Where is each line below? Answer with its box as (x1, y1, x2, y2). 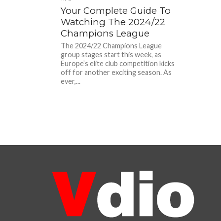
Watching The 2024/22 (61, 16, 166, 28)
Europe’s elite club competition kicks (61, 59, 175, 68)
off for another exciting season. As (61, 68, 172, 76)
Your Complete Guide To (61, 5, 171, 16)
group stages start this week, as (61, 50, 162, 59)
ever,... (61, 77, 81, 85)
